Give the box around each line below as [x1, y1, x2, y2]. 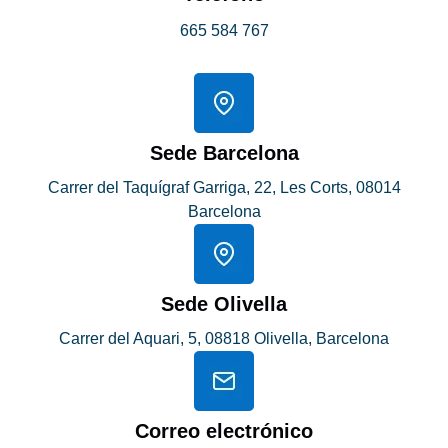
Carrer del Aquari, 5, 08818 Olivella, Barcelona [59, 330, 389, 348]
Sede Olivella [161, 293, 287, 316]
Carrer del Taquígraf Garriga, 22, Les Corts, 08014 [47, 179, 401, 197]
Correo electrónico [135, 420, 313, 443]
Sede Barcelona [149, 142, 299, 165]
